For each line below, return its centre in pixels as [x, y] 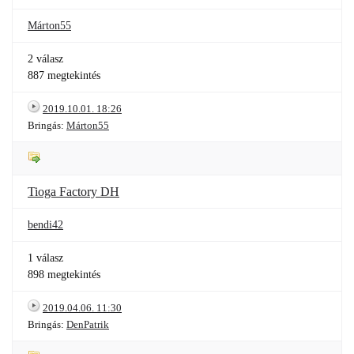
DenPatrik [88, 324]
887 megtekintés [64, 75]
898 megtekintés [64, 275]
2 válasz [45, 59]
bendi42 [45, 225]
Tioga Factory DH [73, 192]
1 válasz [45, 258]
